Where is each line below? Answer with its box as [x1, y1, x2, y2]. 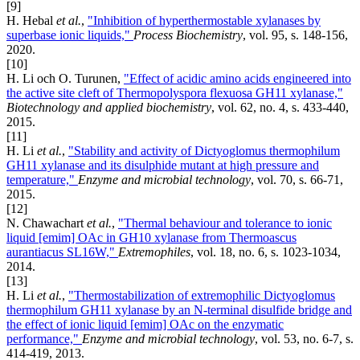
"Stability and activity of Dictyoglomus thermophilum [68, 144, 340, 158]
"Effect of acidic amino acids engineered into [124, 72, 351, 86]
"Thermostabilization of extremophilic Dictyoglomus [68, 288, 335, 303]
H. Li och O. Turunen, [6, 72, 124, 86]
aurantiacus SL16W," [6, 245, 118, 260]
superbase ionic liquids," [6, 28, 133, 43]
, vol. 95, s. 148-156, [243, 28, 348, 43]
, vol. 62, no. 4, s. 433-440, [211, 100, 349, 115]
